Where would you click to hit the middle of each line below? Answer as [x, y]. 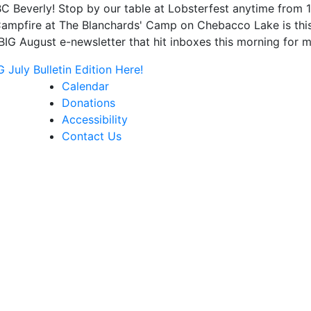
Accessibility [95, 119]
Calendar [85, 86]
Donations [89, 103]
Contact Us [92, 136]
